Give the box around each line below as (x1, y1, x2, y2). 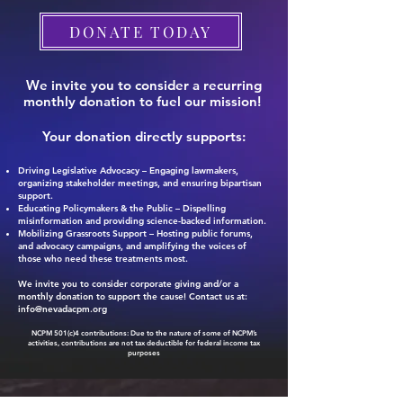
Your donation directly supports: (42, 128, 246, 145)
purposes (128, 348, 160, 357)
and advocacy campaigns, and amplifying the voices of (18, 240, 246, 252)
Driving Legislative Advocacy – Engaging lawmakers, (18, 165, 238, 176)
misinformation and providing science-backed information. (18, 215, 266, 227)
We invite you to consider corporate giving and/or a (18, 278, 238, 290)
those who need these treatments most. (18, 253, 188, 264)
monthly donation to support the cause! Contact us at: (18, 291, 247, 302)
